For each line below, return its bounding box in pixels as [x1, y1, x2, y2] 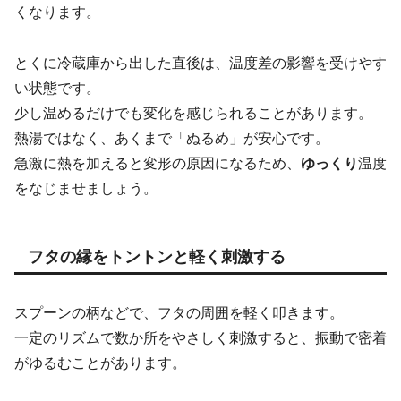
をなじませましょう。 [14, 180, 158, 196]
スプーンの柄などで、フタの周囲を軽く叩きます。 [14, 304, 344, 320]
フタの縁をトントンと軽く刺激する [28, 247, 286, 266]
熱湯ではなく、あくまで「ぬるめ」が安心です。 [14, 130, 329, 146]
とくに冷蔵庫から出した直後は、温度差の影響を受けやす [14, 55, 387, 71]
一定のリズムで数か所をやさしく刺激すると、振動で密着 [14, 329, 387, 346]
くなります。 [14, 4, 100, 20]
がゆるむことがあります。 [14, 354, 186, 371]
